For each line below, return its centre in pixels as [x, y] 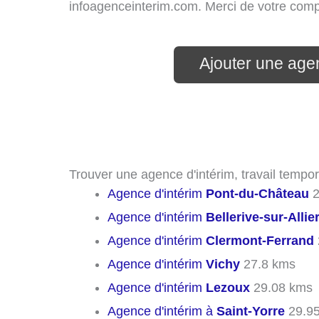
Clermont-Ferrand [260, 240]
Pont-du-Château [257, 193]
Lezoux [228, 287]
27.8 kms [268, 264]
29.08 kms [281, 287]
